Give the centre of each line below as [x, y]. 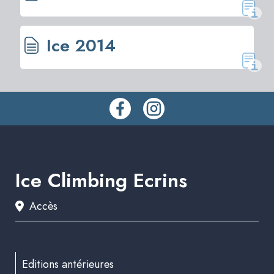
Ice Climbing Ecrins [101, 181]
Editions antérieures [68, 265]
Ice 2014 [79, 45]
